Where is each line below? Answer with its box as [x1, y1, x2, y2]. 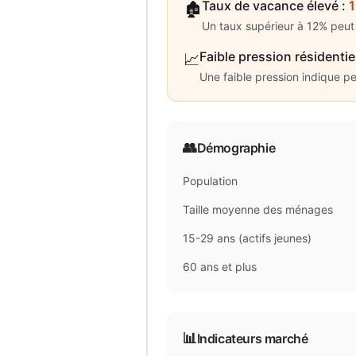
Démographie [196, 140, 276, 156]
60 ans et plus [183, 260, 257, 273]
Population [183, 174, 238, 188]
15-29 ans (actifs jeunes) [183, 231, 311, 245]
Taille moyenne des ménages [183, 203, 333, 216]
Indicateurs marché [196, 331, 308, 346]
